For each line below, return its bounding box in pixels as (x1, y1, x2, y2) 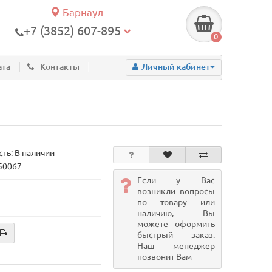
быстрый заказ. (137, 230, 215, 240)
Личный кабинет (141, 62, 210, 72)
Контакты (40, 62, 80, 72)
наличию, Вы (137, 208, 215, 218)
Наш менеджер (137, 241, 215, 251)
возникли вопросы (137, 186, 215, 196)
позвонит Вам (137, 252, 192, 262)
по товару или (137, 197, 215, 207)
